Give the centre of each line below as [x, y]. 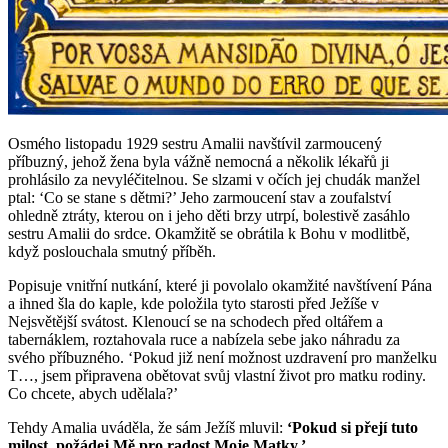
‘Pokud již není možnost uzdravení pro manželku [282, 357]
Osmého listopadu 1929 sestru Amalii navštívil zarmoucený [195, 143]
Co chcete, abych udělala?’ [93, 393]
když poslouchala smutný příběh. [112, 251]
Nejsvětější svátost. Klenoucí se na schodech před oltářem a [195, 321]
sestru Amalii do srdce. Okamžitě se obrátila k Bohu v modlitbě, [209, 233]
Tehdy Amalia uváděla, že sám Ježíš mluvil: [147, 427]
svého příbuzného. [68, 357]
